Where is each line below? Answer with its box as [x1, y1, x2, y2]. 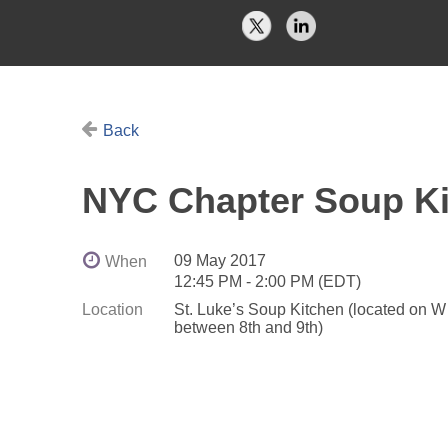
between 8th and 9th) [174, 318, 323, 336]
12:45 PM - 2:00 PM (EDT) [174, 272, 361, 290]
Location [82, 300, 143, 318]
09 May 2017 [174, 251, 266, 269]
